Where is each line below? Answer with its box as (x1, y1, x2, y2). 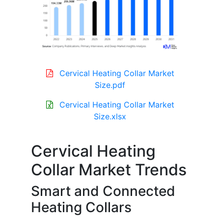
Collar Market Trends (31, 160, 187, 180)
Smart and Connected (31, 183, 175, 200)
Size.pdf (95, 80, 125, 90)
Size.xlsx (94, 111, 126, 122)
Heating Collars (31, 199, 132, 216)
